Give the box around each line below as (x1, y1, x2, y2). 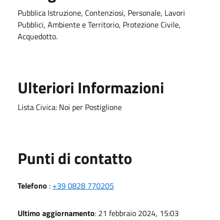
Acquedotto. (18, 30, 57, 42)
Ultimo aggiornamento (18, 207, 95, 219)
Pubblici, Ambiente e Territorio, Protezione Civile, (18, 18, 181, 30)
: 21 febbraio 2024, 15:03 (95, 207, 179, 219)
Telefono (18, 179, 47, 192)
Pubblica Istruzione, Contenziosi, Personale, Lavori (18, 6, 185, 19)
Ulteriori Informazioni (18, 75, 164, 99)
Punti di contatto (18, 146, 132, 170)
